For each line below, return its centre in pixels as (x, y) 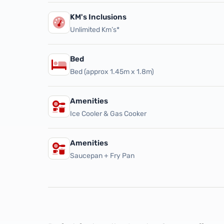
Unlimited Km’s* (95, 30)
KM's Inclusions (98, 17)
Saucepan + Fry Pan (102, 156)
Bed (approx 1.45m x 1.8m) (112, 72)
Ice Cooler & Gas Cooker (108, 114)
